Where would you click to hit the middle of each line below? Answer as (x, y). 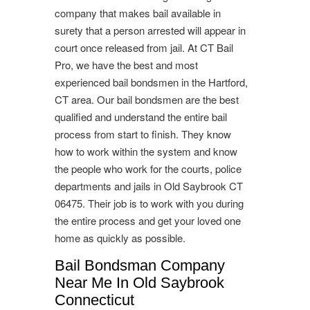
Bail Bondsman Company (140, 265)
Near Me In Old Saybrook (139, 282)
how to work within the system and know (146, 151)
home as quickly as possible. (120, 237)
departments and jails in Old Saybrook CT (149, 185)
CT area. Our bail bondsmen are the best (147, 99)
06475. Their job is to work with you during (149, 203)
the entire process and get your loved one (148, 220)
